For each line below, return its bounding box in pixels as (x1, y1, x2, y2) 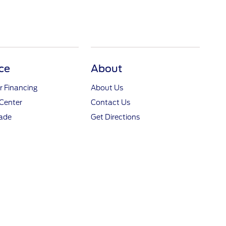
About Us (91, 84, 124, 92)
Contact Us (91, 98, 131, 106)
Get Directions (91, 113, 140, 121)
